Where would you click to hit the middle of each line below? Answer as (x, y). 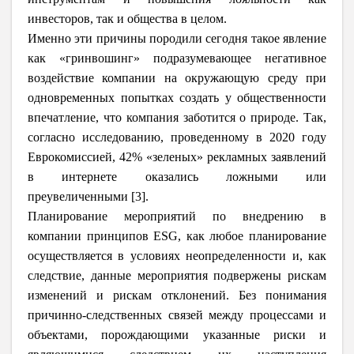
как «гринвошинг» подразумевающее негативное (177, 58)
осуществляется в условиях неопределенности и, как (177, 256)
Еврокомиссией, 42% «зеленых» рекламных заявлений (177, 157)
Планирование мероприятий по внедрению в (177, 217)
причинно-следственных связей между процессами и (177, 315)
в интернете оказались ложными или (177, 177)
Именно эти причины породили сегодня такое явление (177, 39)
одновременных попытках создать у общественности (177, 98)
